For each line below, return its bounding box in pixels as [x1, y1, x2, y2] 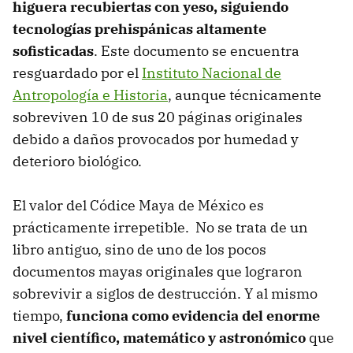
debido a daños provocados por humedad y [13, 130, 299, 149]
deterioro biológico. [13, 152, 142, 171]
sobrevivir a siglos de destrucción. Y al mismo [13, 284, 318, 303]
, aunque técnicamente [168, 86, 321, 105]
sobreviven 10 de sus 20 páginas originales [13, 108, 303, 127]
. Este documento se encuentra [94, 42, 299, 61]
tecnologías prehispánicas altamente [13, 20, 266, 39]
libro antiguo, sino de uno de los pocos [13, 240, 266, 259]
